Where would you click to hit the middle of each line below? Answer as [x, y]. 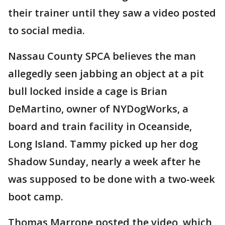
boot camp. [36, 197]
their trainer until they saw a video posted [112, 13]
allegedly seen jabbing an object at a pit [106, 74]
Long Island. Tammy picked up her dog [103, 144]
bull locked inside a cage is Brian [88, 91]
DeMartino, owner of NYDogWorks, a [98, 109]
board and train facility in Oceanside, [100, 126]
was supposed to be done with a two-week [111, 179]
